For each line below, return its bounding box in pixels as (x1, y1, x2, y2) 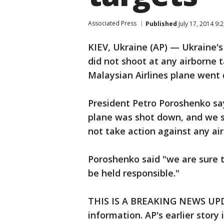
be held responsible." (88, 167, 179, 179)
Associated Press (88, 19, 136, 27)
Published (145, 19, 177, 28)
